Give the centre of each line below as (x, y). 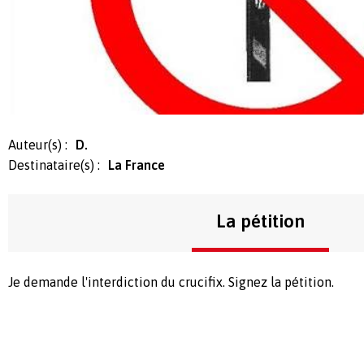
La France (136, 165)
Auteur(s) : (38, 144)
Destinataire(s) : (54, 165)
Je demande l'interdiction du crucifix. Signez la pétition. (171, 282)
